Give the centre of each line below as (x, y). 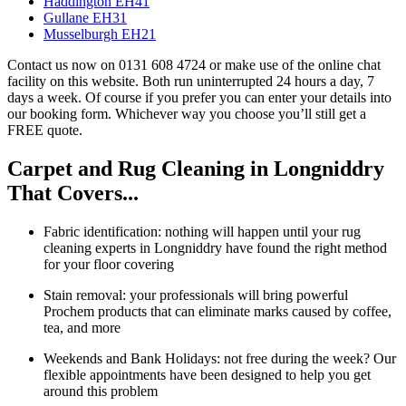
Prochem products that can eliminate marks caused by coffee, (217, 311)
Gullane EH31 (85, 17)
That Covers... (73, 193)
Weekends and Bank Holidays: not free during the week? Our (220, 358)
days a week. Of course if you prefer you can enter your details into (199, 97)
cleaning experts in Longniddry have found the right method (215, 247)
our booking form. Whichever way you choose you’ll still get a (187, 113)
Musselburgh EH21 (100, 34)
